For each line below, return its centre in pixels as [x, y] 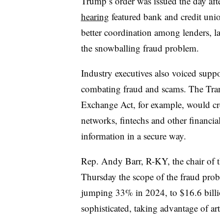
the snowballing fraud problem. [141, 48]
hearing [95, 16]
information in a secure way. [133, 136]
